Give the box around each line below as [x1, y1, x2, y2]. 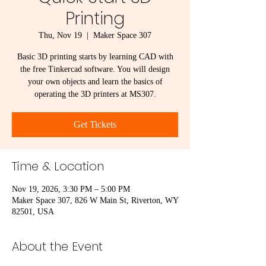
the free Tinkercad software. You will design [20, 65, 170, 74]
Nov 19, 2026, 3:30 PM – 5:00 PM [12, 185, 130, 194]
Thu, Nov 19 [39, 31, 82, 40]
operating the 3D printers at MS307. [34, 90, 156, 99]
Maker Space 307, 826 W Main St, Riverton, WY [12, 196, 178, 205]
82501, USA [12, 207, 54, 216]
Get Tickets [74, 119, 116, 129]
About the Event [12, 238, 103, 255]
